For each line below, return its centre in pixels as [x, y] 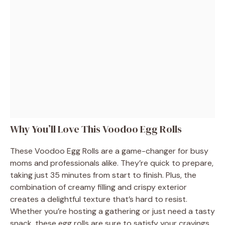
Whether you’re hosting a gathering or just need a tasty [113, 211]
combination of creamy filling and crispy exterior [98, 187]
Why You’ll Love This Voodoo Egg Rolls [96, 129]
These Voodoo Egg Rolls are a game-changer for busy [109, 151]
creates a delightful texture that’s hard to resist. [99, 199]
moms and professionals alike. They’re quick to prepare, [112, 163]
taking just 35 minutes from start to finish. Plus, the [103, 175]
